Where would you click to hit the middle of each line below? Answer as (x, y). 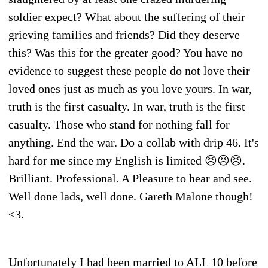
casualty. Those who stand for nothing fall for (119, 124)
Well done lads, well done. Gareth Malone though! (131, 196)
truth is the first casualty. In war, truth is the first (127, 106)
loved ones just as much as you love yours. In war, (130, 88)
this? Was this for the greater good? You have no (126, 52)
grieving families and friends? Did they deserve (124, 34)
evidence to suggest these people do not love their (129, 70)
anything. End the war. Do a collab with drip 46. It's (134, 142)
